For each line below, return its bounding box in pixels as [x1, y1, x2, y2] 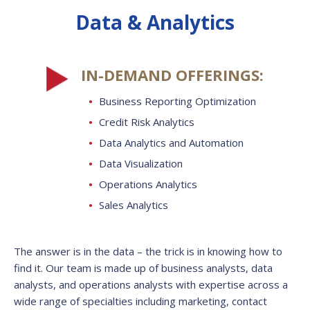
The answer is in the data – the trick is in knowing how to [14, 244, 282, 259]
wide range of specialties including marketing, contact [14, 294, 267, 309]
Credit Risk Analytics [99, 115, 194, 129]
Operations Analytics [99, 177, 197, 192]
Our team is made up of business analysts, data [46, 261, 273, 275]
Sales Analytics [99, 198, 168, 212]
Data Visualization [99, 156, 183, 171]
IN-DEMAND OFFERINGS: [81, 64, 264, 86]
